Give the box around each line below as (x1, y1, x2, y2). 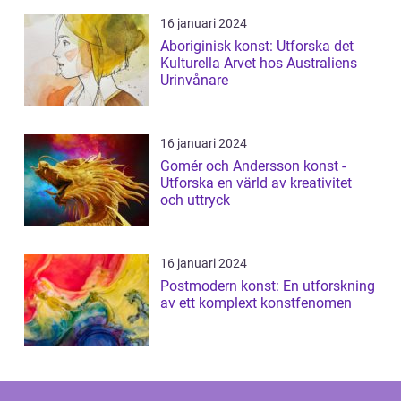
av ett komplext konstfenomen (160, 294, 352, 311)
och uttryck (160, 191, 230, 209)
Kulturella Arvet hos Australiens (160, 54, 357, 72)
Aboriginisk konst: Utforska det (160, 37, 354, 55)
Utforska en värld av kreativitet (160, 174, 352, 192)
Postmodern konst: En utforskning (160, 277, 375, 294)
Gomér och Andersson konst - (160, 157, 346, 175)
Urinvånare (160, 71, 228, 89)
